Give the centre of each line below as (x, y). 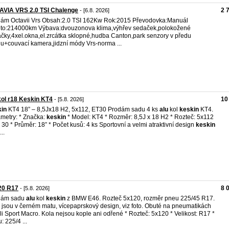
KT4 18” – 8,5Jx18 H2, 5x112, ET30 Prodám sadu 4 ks (83, 109)
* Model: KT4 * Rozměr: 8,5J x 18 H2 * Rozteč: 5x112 (140, 117)
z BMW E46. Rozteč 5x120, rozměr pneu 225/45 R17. (140, 198)
